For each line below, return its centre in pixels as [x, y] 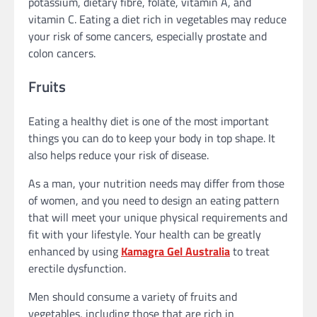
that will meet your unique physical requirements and [158, 218]
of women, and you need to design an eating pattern [154, 201]
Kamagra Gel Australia [175, 252]
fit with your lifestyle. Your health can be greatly [145, 235]
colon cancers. [62, 53]
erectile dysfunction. [77, 269]
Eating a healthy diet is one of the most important [149, 121]
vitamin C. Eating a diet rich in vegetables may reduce [157, 19]
